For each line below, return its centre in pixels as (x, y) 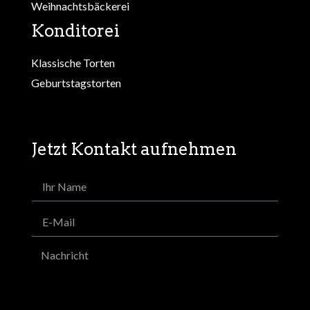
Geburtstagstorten (76, 82)
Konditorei (75, 30)
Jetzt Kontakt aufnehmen (134, 149)
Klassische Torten (73, 62)
